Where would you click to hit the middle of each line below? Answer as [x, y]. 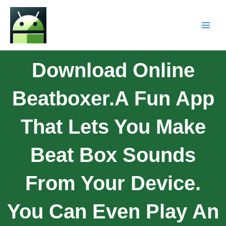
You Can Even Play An [113, 211]
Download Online [113, 70]
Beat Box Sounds [113, 155]
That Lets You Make [113, 126]
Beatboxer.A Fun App [113, 98]
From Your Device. [113, 183]
